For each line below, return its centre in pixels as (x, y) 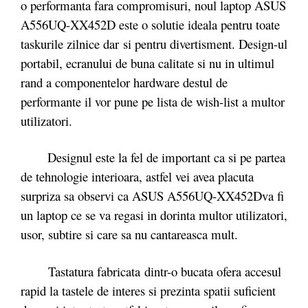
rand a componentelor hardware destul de (124, 82)
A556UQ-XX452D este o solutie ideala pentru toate (150, 24)
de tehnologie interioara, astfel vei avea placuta (137, 176)
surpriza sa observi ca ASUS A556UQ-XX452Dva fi (152, 196)
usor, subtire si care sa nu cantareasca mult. (129, 234)
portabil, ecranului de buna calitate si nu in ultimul (147, 63)
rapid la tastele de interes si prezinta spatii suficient (148, 290)
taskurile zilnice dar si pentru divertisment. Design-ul (154, 43)
